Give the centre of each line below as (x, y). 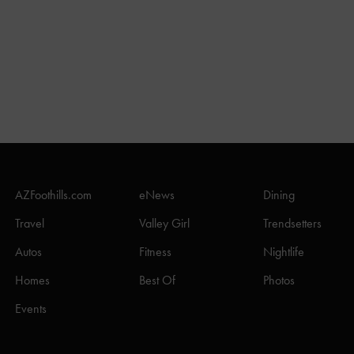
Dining (279, 195)
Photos (279, 281)
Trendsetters (292, 224)
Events (31, 309)
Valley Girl (164, 224)
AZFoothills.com (53, 195)
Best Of (157, 281)
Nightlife (284, 252)
